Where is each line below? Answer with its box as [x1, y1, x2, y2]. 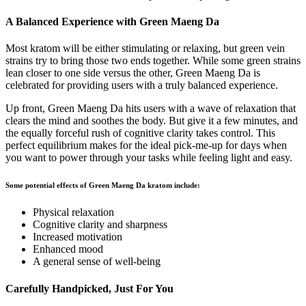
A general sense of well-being [33, 255, 161, 268]
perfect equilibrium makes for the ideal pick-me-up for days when [5, 139, 287, 152]
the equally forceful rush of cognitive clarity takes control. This [5, 127, 275, 139]
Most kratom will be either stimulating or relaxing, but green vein [5, 42, 285, 55]
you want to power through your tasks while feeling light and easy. [5, 152, 292, 164]
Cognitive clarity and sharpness [33, 219, 167, 231]
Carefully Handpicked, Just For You [5, 282, 173, 294]
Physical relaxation [33, 206, 114, 219]
